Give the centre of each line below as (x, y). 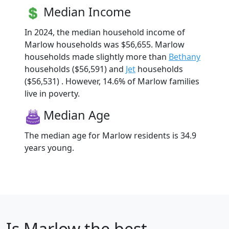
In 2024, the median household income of (105, 32)
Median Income (87, 12)
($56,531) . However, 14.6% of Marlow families (112, 82)
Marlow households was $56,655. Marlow (105, 45)
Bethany (185, 57)
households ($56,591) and (75, 69)
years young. (49, 148)
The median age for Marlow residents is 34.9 (110, 136)
